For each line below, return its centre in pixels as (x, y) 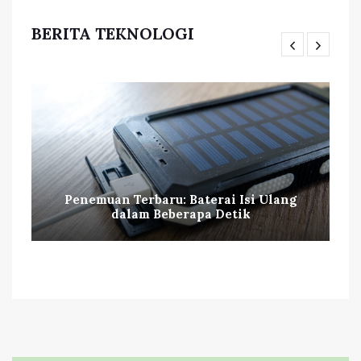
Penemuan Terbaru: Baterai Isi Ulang (180, 199)
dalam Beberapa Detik (180, 214)
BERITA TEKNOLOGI (113, 33)
